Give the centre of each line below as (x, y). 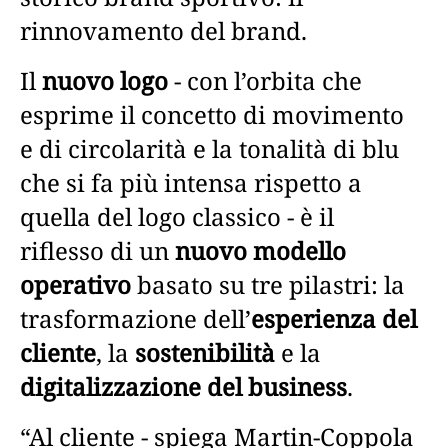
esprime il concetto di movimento (212, 114)
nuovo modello (260, 250)
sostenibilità (205, 352)
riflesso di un (97, 250)
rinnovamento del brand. (163, 30)
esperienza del (334, 318)
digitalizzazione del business (183, 386)
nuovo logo (102, 80)
